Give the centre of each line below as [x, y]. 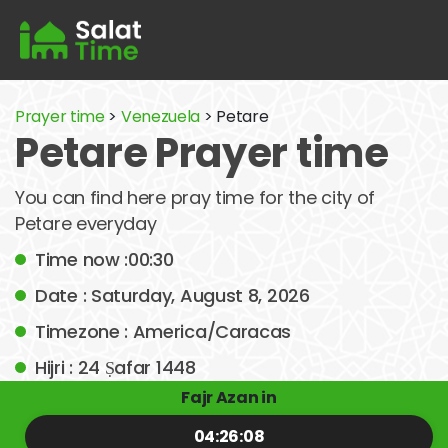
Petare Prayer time [202, 153]
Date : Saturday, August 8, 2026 [172, 295]
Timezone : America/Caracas [163, 331]
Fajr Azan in [229, 397]
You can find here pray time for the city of [195, 197]
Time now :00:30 [104, 259]
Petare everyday [86, 223]
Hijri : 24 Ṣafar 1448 [115, 367]
